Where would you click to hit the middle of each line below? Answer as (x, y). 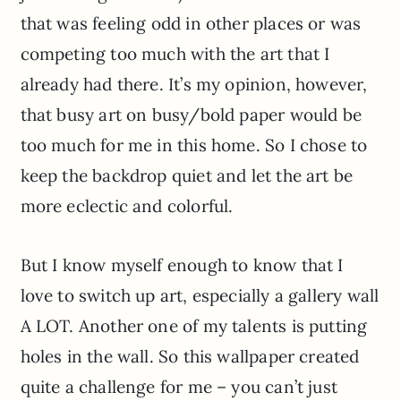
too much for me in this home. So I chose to (194, 145)
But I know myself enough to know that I (182, 265)
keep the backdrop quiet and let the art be (187, 176)
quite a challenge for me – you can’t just (179, 387)
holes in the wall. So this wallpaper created (190, 357)
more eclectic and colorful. (127, 206)
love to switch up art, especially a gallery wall (200, 296)
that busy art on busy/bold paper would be (191, 115)
